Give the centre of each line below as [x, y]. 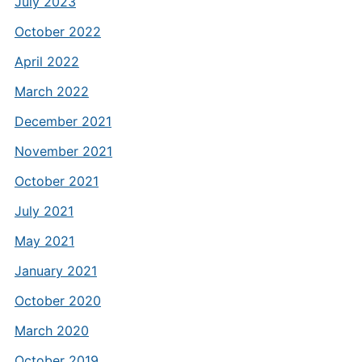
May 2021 [44, 241]
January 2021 [55, 271]
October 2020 [57, 301]
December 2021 [63, 121]
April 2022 [46, 61]
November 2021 [63, 151]
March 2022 [51, 91]
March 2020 [51, 330]
